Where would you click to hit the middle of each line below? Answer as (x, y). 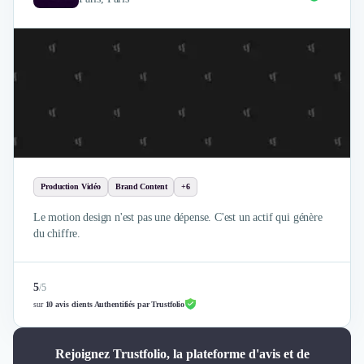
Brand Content (141, 186)
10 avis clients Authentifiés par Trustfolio (115, 304)
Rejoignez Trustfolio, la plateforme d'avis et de (182, 354)
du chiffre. (57, 234)
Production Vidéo (71, 186)
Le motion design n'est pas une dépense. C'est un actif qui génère (178, 217)
